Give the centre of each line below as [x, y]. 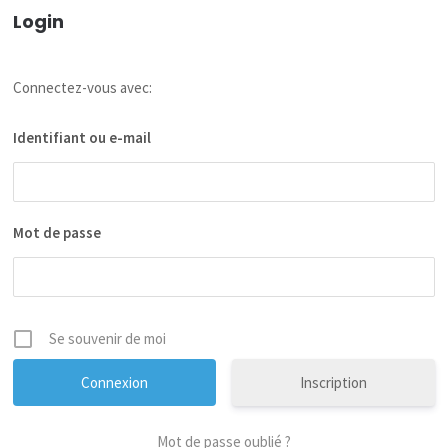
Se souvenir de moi [108, 339]
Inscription [333, 383]
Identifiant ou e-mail [82, 138]
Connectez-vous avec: [83, 88]
